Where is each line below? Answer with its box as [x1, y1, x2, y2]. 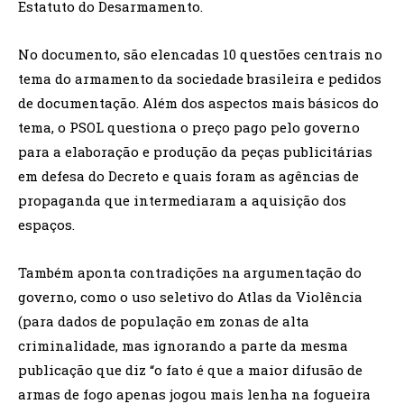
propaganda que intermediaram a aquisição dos [18, 191, 346, 209]
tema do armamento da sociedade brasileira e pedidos [18, 69, 381, 87]
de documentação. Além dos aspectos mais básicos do [18, 94, 379, 112]
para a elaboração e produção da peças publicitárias [18, 142, 372, 161]
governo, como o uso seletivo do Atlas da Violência [18, 288, 363, 306]
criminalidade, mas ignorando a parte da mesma [18, 336, 348, 354]
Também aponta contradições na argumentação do [18, 263, 362, 281]
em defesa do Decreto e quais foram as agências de [18, 167, 359, 185]
